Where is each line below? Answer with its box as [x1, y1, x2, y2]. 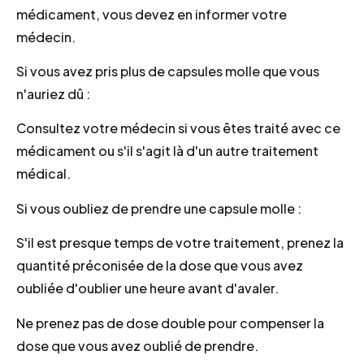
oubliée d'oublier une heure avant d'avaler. [16, 279, 279, 297]
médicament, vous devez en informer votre [16, 5, 287, 23]
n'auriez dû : [16, 84, 90, 102]
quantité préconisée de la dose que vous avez [16, 257, 303, 275]
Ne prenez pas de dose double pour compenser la [16, 314, 324, 331]
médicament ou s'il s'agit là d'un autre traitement [16, 142, 318, 160]
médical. [16, 165, 71, 183]
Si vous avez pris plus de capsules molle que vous [16, 62, 319, 80]
